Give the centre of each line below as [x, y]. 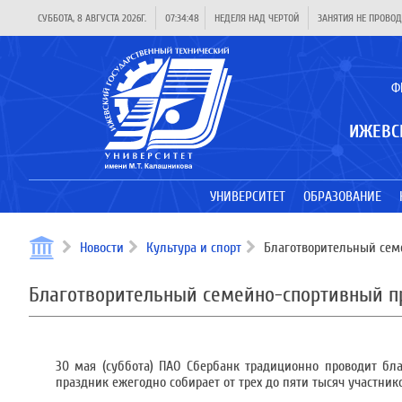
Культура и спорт [194, 248]
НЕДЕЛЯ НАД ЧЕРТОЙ [257, 18]
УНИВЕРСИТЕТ [247, 197]
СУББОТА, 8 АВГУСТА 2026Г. [92, 18]
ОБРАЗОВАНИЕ [342, 197]
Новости [102, 248]
